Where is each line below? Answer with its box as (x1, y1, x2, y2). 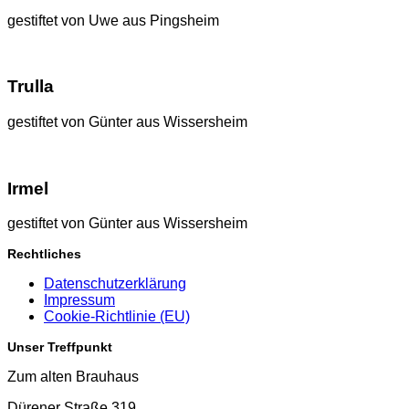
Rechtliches (7, 246, 81, 262)
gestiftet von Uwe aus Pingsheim (7, 12, 219, 28)
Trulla (7, 77, 54, 97)
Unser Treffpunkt (7, 340, 112, 355)
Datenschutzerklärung (44, 276, 186, 292)
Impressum (44, 292, 115, 309)
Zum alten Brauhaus (7, 369, 139, 385)
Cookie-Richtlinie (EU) (44, 309, 190, 325)
